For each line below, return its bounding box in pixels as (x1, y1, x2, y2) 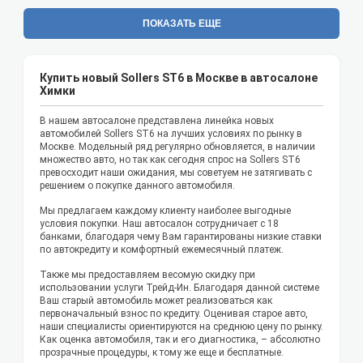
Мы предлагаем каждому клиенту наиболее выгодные (40, 205, 291, 217)
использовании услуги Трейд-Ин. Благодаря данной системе (40, 282, 319, 294)
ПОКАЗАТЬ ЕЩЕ (142, 18, 221, 30)
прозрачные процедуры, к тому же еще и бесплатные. (40, 347, 284, 359)
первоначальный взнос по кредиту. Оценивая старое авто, (40, 308, 308, 320)
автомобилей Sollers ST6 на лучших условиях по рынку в (40, 128, 302, 140)
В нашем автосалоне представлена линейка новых (40, 115, 274, 127)
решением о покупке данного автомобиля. (40, 180, 235, 192)
